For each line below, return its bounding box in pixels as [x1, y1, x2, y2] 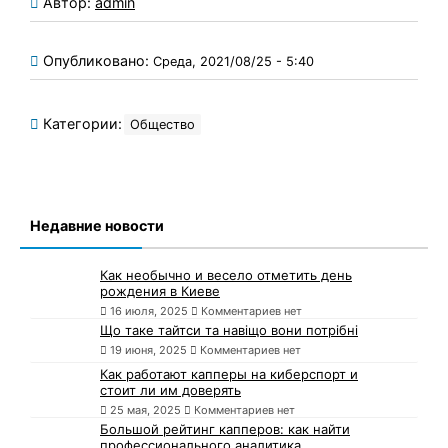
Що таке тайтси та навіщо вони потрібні [100, 322, 358, 339]
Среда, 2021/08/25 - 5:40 [153, 54, 314, 70]
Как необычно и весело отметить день [100, 267, 352, 284]
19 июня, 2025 [110, 343, 187, 358]
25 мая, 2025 [110, 403, 181, 418]
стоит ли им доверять [100, 382, 241, 399]
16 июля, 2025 [110, 304, 188, 319]
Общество [130, 117, 195, 133]
